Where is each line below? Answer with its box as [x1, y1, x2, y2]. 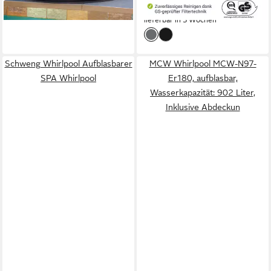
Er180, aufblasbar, [168, 73, 238, 83]
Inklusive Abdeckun [165, 102, 240, 112]
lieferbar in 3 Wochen [144, 16, 217, 24]
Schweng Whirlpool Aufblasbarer [4, 59, 132, 68]
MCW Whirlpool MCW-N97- [149, 59, 256, 68]
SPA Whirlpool [41, 73, 96, 83]
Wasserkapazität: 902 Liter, [150, 88, 255, 97]
